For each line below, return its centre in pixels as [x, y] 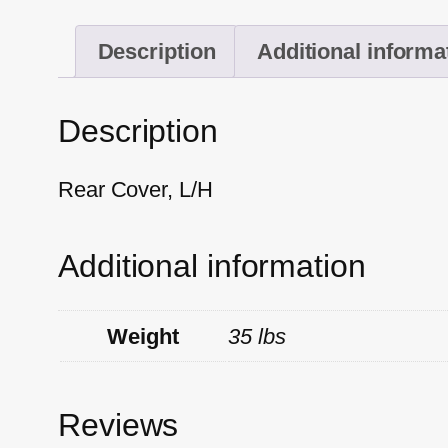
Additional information [212, 265]
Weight [143, 336]
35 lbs [257, 336]
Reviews [118, 424]
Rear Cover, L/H [135, 190]
